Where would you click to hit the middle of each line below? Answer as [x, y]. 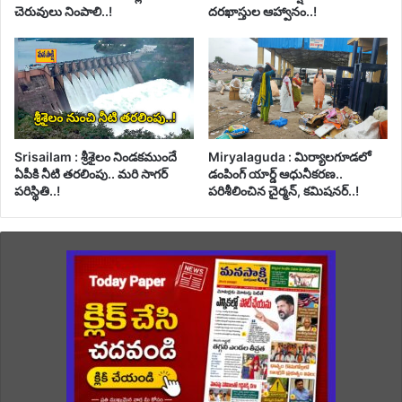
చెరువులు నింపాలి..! [63, 12]
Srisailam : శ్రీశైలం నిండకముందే [96, 156]
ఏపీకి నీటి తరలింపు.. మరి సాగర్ [91, 173]
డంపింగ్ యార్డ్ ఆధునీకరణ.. [275, 173]
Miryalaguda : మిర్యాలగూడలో [289, 156]
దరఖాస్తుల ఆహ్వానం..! [262, 12]
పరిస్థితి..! [37, 190]
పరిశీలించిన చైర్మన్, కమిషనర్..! [284, 190]
